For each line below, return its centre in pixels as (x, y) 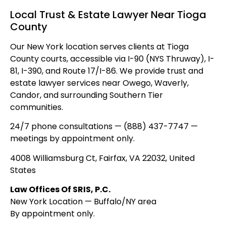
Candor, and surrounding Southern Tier (87, 95)
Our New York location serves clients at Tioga (99, 46)
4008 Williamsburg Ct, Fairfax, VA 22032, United (102, 158)
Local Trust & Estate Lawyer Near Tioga (108, 14)
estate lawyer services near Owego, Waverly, (99, 83)
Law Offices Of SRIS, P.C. (60, 189)
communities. (37, 107)
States (23, 170)
